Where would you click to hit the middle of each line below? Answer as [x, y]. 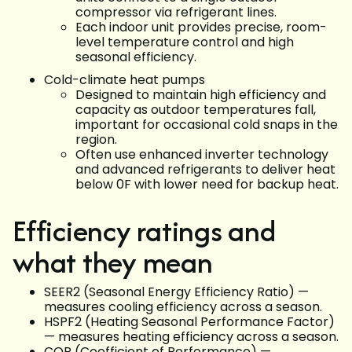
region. [96, 140]
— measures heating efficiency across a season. [191, 337]
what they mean [113, 262]
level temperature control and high [185, 42]
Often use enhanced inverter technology [202, 155]
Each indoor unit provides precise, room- [201, 27]
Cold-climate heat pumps [125, 80]
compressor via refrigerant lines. [176, 13]
